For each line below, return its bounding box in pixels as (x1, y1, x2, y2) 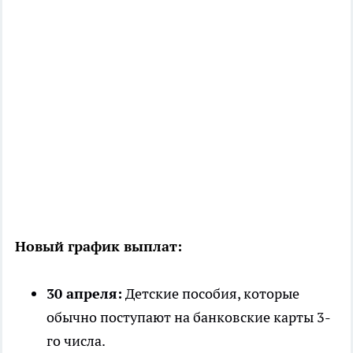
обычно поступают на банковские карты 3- (46, 307, 331, 326)
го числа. (46, 331, 106, 350)
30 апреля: (46, 284, 122, 303)
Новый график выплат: (15, 236, 182, 255)
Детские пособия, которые (122, 284, 299, 303)
